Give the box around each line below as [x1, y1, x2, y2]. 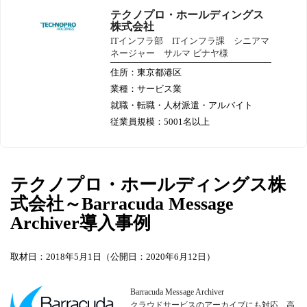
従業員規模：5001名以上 [110, 116, 210, 127]
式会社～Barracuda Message [10, 194, 234, 214]
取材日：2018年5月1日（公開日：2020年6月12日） [10, 251, 215, 262]
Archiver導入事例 [10, 213, 151, 234]
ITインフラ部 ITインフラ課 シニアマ [110, 36, 269, 47]
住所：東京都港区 [110, 67, 182, 78]
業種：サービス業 [110, 84, 182, 95]
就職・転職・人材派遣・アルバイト [110, 100, 253, 111]
